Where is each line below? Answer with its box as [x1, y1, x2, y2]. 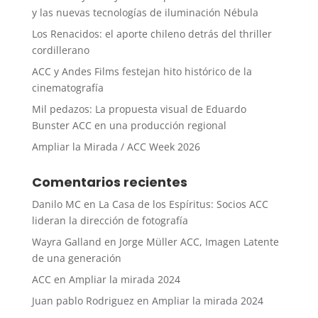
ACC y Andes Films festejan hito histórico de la [31, 65, 252, 79]
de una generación [31, 251, 121, 265]
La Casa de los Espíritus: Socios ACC [98, 197, 268, 212]
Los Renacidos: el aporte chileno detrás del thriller [31, 27, 272, 41]
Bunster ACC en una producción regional [31, 119, 226, 133]
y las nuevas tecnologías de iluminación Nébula [31, 6, 258, 20]
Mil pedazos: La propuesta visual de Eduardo [31, 102, 246, 116]
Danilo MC [31, 197, 81, 212]
